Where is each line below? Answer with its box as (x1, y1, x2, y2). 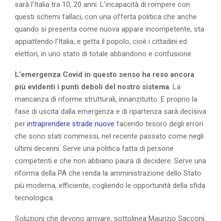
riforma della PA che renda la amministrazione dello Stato (15, 168, 201, 178)
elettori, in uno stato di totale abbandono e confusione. (15, 49, 193, 58)
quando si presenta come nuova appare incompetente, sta (15, 24, 204, 34)
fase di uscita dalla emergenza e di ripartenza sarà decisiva (15, 107, 206, 116)
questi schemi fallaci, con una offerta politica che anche (15, 12, 197, 21)
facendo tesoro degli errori (114, 119, 203, 128)
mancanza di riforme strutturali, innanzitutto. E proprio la (15, 94, 197, 104)
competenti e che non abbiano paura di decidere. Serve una (15, 156, 206, 165)
